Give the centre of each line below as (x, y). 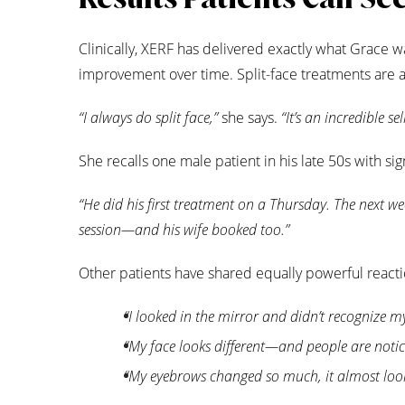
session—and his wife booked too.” (184, 230)
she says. (250, 118)
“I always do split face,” (148, 118)
